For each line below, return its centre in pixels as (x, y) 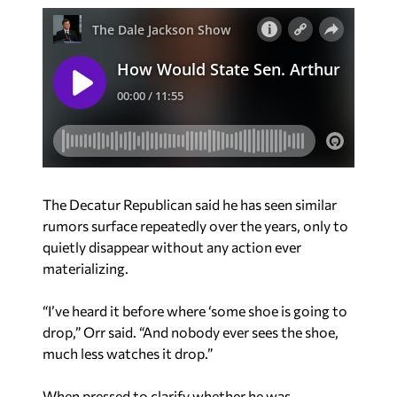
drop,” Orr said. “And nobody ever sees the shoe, (191, 331)
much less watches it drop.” (128, 353)
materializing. (86, 268)
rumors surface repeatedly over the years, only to (195, 225)
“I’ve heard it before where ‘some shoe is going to (195, 310)
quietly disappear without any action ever (172, 246)
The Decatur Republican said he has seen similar (190, 204)
